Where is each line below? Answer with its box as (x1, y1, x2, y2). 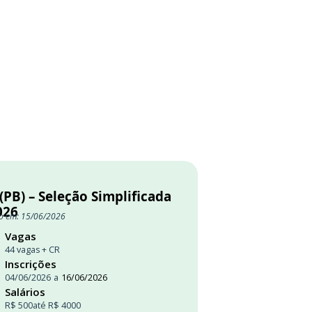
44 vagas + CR (5, 244, 60, 256)
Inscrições (5, 257, 56, 271)
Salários (5, 285, 45, 299)
